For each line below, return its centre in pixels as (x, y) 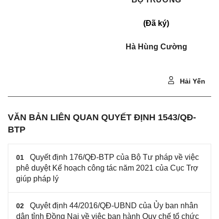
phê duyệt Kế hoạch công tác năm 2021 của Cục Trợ (107, 168)
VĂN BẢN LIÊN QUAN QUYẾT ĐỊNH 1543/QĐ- (102, 117)
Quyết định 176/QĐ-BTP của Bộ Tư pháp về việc (114, 157)
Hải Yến (192, 81)
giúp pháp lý (37, 179)
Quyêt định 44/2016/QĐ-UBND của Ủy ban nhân (114, 206)
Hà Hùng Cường (156, 47)
